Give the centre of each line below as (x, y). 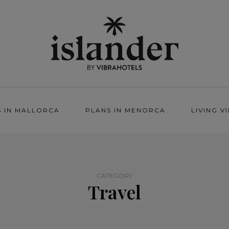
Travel (114, 192)
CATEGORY (114, 176)
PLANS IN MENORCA (125, 110)
